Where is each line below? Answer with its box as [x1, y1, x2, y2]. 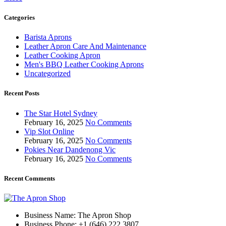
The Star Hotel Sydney [24, 108, 97, 118]
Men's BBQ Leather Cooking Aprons [24, 60, 144, 69]
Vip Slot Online [24, 127, 74, 136]
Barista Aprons [24, 33, 72, 42]
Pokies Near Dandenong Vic [24, 145, 116, 154]
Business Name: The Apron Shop [24, 210, 131, 219]
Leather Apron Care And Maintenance [24, 42, 146, 51]
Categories [4, 14, 35, 22]
